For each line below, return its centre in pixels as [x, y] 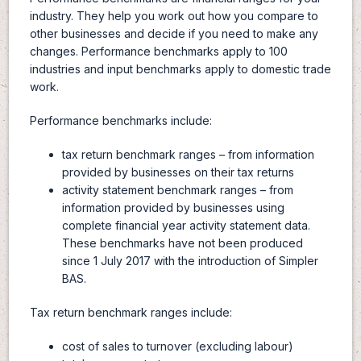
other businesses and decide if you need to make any [174, 34]
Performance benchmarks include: [120, 121]
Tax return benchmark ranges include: [131, 313]
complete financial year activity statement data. [186, 226]
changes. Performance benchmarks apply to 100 [158, 52]
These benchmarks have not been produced [182, 243]
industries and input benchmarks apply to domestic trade [180, 69]
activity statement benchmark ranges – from [177, 190]
